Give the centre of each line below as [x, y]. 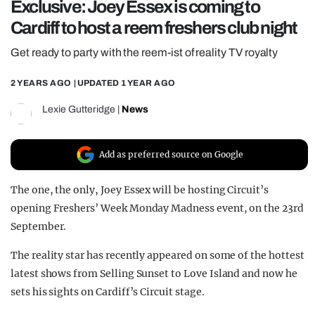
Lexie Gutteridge [79, 110]
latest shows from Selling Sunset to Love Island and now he [154, 274]
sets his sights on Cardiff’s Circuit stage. [108, 292]
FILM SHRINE [79, 41]
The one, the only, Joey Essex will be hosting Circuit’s [140, 190]
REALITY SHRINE [93, 15]
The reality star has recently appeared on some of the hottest [157, 256]
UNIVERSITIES [83, 66]
